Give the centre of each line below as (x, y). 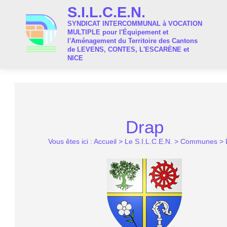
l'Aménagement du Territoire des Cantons (133, 41)
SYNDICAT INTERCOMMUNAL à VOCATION (135, 24)
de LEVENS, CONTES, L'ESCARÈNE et (128, 49)
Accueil (105, 141)
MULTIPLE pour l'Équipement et (118, 32)
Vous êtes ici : (71, 141)
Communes (199, 141)
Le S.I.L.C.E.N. (148, 141)
